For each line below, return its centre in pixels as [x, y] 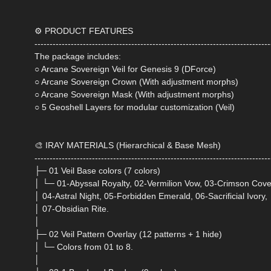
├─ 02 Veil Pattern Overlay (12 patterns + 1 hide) [128, 234]
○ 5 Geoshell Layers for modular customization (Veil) [135, 107]
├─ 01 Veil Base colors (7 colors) [97, 171]
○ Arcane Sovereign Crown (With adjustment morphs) [136, 82]
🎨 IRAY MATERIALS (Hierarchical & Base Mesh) [128, 145]
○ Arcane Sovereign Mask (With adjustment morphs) [134, 95]
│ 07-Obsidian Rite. [72, 209]
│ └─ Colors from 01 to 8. [84, 247]
